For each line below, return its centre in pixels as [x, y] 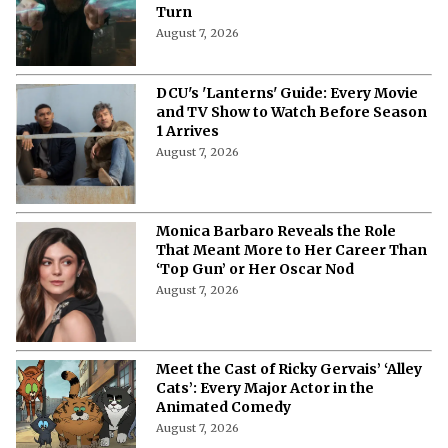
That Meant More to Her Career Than [291, 249]
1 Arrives [187, 130]
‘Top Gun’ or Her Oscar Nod [255, 268]
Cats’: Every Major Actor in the [265, 387]
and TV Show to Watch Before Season [291, 111]
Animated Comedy [223, 406]
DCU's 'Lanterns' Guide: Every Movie [287, 92]
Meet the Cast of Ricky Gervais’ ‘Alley [289, 368]
